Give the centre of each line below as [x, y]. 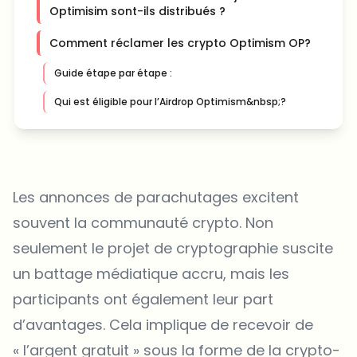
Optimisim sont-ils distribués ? [137, 12]
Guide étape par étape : [113, 73]
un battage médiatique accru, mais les [151, 274]
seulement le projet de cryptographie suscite [173, 249]
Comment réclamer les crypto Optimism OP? [180, 43]
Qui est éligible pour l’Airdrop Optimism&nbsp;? [170, 102]
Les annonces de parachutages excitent [156, 198]
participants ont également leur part [143, 300]
